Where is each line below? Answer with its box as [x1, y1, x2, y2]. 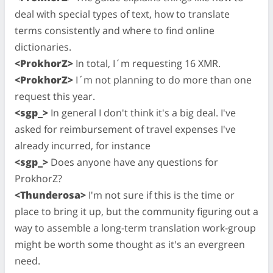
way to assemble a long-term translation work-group [15, 221, 256, 235]
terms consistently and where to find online [15, 23, 214, 37]
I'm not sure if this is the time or [86, 188, 235, 202]
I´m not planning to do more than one [73, 73, 252, 87]
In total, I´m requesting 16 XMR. [73, 56, 221, 70]
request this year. [15, 89, 95, 103]
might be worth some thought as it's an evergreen [15, 237, 245, 251]
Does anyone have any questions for [48, 155, 218, 169]
